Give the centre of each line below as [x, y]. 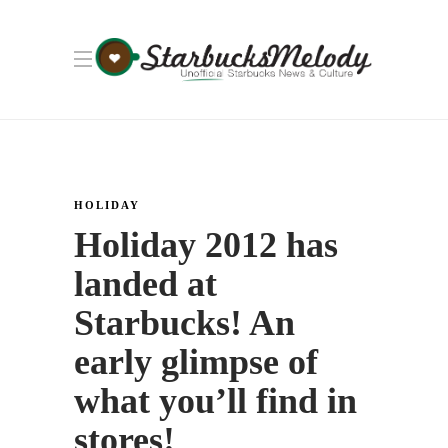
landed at [145, 284]
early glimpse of [196, 362]
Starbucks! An [184, 323]
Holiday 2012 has [206, 245]
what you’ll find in [215, 401]
